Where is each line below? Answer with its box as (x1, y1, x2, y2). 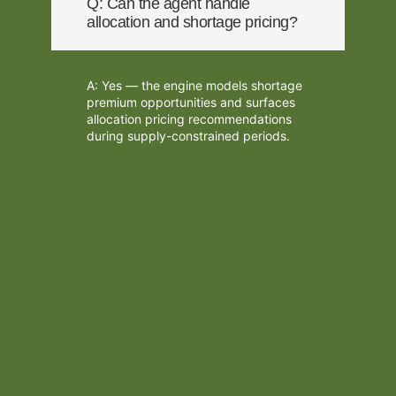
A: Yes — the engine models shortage (87, 78, 303, 93)
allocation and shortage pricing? (87, 13, 298, 31)
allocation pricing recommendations (87, 111, 293, 126)
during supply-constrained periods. (87, 128, 291, 143)
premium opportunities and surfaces (87, 95, 296, 110)
